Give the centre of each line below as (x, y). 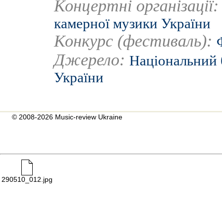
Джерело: (89, 60)
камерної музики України (132, 23)
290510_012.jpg (27, 179)
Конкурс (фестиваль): (135, 41)
